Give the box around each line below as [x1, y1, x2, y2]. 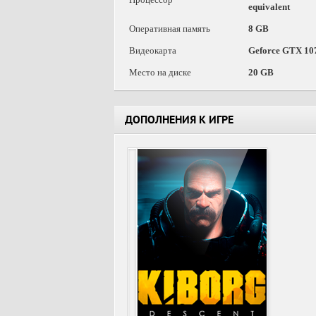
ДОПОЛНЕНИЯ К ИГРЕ [125, 115, 233, 128]
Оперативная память [129, 23, 210, 34]
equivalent [248, 1, 290, 12]
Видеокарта [129, 45, 176, 56]
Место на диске [129, 67, 191, 78]
